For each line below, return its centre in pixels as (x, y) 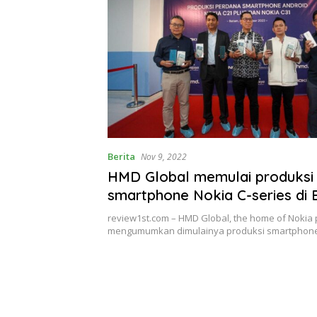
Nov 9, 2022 (164, 156)
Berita (121, 156)
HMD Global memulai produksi (211, 176)
